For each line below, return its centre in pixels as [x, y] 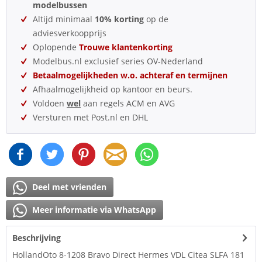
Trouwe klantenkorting [126, 47]
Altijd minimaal [64, 19]
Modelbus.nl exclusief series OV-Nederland [118, 61]
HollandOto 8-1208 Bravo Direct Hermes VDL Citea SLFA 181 [128, 255]
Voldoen [50, 103]
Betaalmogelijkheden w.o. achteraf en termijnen [130, 75]
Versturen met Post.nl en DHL [90, 117]
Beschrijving [37, 238]
